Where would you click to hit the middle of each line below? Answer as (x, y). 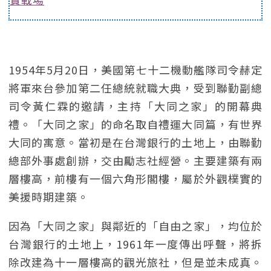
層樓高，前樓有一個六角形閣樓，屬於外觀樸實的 (135, 178)
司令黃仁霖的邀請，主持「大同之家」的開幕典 (135, 106)
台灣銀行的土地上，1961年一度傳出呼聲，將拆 (135, 244)
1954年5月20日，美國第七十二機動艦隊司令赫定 (135, 70)
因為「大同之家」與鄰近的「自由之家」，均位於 (135, 226)
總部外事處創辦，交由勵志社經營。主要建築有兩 (135, 160)
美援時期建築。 (49, 197)
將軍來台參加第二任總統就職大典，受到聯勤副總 (135, 88)
